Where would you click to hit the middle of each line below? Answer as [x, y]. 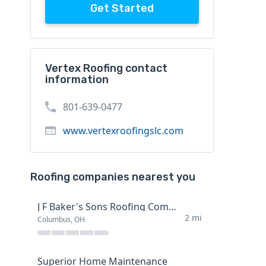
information [77, 80]
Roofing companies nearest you [113, 177]
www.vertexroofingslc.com [123, 131]
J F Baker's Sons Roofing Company [172, 207]
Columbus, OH [61, 220]
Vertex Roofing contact [106, 69]
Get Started [122, 9]
